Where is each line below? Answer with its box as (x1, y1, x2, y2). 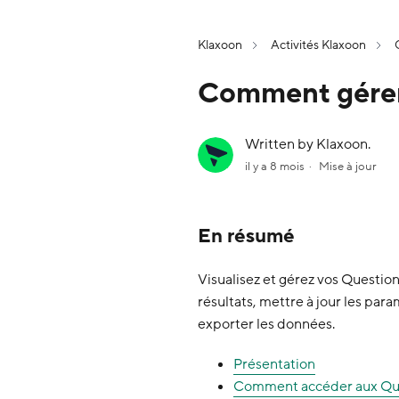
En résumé (198, 224, 295, 250)
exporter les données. (198, 313, 335, 334)
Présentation (233, 354, 315, 374)
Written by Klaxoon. (245, 134, 370, 155)
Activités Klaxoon (271, 37, 366, 53)
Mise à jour (319, 159, 376, 175)
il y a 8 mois (245, 159, 305, 175)
